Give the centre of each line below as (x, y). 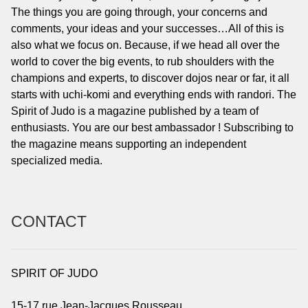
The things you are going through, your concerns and (139, 12)
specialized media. (57, 161)
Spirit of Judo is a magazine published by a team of (135, 111)
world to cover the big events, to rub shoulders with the (143, 62)
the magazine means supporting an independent (129, 144)
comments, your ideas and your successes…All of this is (147, 29)
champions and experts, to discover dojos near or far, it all (150, 78)
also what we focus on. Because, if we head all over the (145, 45)
